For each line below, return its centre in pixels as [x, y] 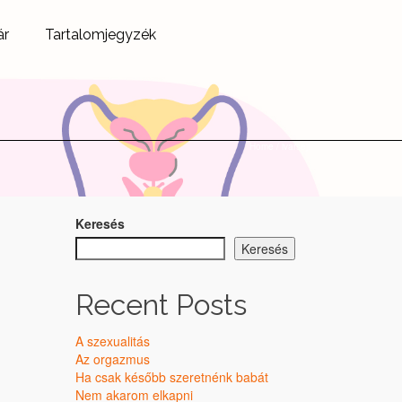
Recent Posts [161, 305]
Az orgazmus [112, 359]
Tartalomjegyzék [100, 35]
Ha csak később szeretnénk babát [171, 377]
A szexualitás [112, 341]
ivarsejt [296, 146]
